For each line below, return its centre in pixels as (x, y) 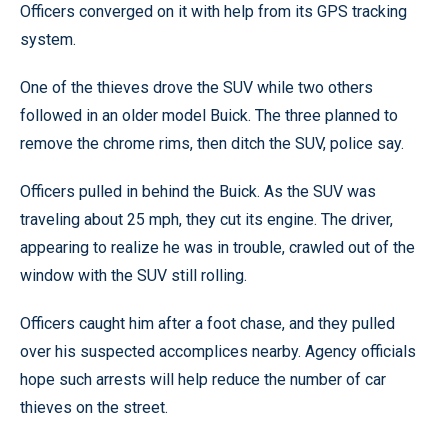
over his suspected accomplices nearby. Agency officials (218, 351)
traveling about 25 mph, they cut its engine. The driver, (206, 219)
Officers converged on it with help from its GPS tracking (213, 11)
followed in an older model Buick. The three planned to (209, 115)
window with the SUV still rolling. (133, 275)
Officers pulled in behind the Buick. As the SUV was (198, 191)
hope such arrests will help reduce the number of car (203, 379)
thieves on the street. (94, 407)
